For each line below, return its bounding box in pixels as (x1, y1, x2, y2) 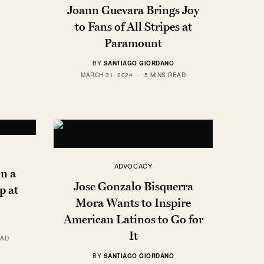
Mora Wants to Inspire (75, 196, 191, 210)
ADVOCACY (114, 161, 153, 171)
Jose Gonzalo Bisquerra (73, 179, 193, 194)
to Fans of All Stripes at (74, 19, 192, 34)
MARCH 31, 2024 (81, 71, 133, 80)
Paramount (104, 36, 162, 51)
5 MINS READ (144, 71, 186, 80)
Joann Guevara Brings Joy (67, 3, 199, 18)
